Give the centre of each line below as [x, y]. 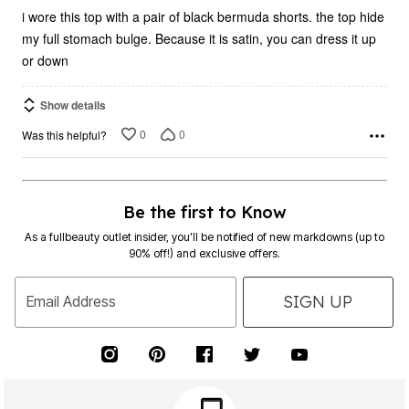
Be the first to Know [204, 212]
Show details [73, 105]
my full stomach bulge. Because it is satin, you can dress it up [199, 38]
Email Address [71, 302]
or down [45, 60]
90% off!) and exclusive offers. [204, 253]
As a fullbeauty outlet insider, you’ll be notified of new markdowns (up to [204, 236]
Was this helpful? [64, 134]
